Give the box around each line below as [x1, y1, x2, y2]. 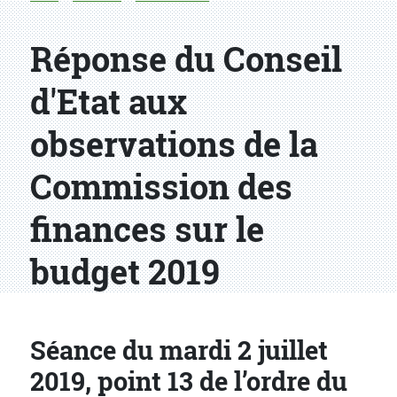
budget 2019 [30, 249, 220, 294]
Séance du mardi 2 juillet [30, 333, 328, 368]
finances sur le [30, 206, 264, 252]
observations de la [30, 121, 318, 167]
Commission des [30, 164, 292, 209]
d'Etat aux [30, 79, 187, 124]
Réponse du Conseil [30, 36, 342, 82]
